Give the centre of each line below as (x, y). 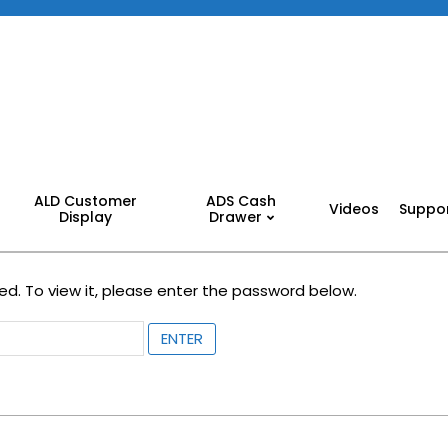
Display (85, 217)
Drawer (235, 217)
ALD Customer (85, 201)
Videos (354, 209)
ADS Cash (241, 201)
